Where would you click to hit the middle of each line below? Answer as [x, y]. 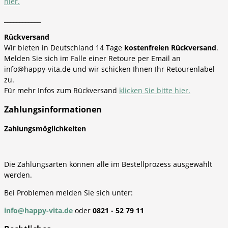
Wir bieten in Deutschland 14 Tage [64, 48]
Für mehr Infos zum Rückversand [62, 91]
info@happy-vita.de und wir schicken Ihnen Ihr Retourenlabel [109, 69]
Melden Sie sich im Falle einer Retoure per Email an [92, 59]
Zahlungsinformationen [53, 109]
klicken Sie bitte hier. [155, 91]
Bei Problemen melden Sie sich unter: [68, 192]
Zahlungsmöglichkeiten [45, 128]
